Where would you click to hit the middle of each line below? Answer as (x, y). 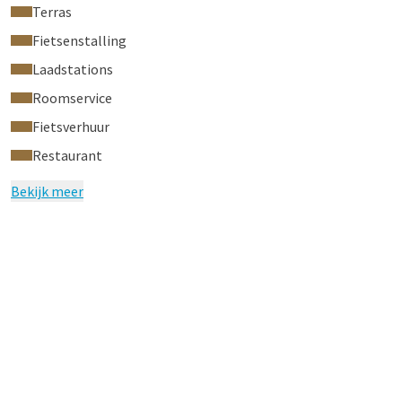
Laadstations (73, 69)
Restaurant (67, 155)
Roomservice (72, 98)
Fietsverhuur (71, 127)
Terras (52, 12)
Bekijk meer (47, 191)
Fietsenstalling (79, 40)
